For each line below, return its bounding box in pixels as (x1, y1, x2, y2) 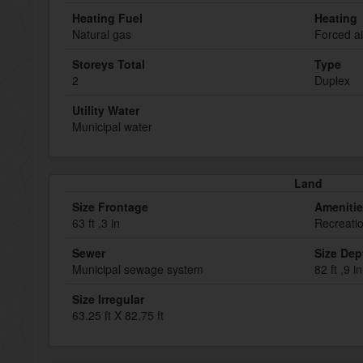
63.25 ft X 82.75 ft (72, 307, 164, 323)
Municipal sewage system (72, 261, 203, 277)
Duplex (314, 72, 350, 88)
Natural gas (72, 26, 131, 42)
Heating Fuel (72, 10, 143, 26)
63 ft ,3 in (72, 215, 120, 231)
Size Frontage (72, 199, 148, 215)
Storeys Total (72, 56, 145, 72)
